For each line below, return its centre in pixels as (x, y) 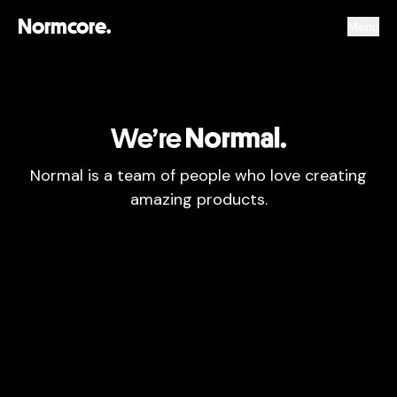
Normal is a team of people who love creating (198, 175)
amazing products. (198, 199)
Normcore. (64, 26)
